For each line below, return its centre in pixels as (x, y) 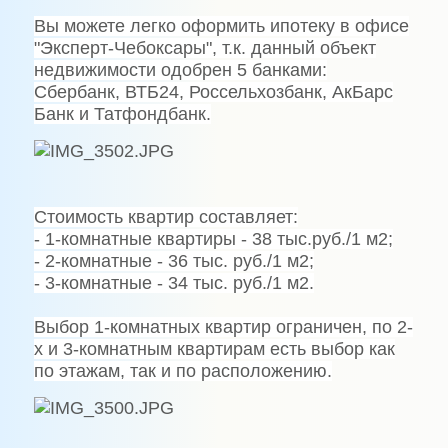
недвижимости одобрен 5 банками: (180, 70)
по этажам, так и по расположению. (182, 371)
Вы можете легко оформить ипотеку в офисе (221, 26)
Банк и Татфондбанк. (122, 114)
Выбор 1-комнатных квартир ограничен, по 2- (223, 327)
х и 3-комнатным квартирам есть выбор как (214, 349)
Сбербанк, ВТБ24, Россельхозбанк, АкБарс (213, 92)
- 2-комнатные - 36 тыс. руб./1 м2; (173, 261)
